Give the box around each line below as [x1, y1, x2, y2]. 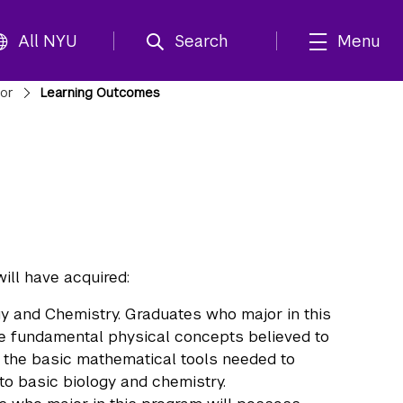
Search [175, 30, 228, 51]
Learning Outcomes [40, 85, 160, 101]
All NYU [18, 30, 77, 51]
